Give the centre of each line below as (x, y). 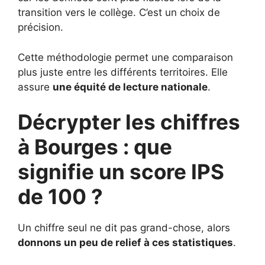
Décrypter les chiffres (129, 122)
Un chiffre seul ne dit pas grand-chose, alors (124, 228)
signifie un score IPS (121, 172)
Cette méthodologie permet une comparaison (125, 57)
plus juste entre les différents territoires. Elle (123, 72)
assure (35, 87)
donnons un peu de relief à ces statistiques (125, 243)
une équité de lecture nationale (130, 87)
